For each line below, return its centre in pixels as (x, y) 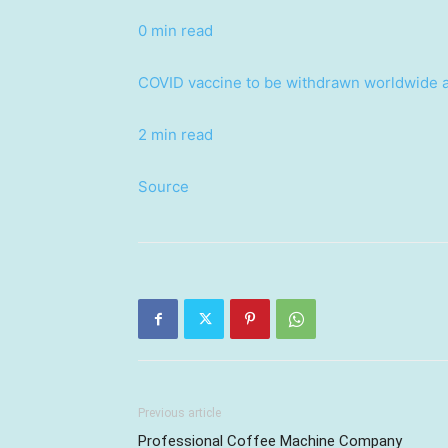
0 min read (175, 30)
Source (163, 186)
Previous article (179, 413)
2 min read (175, 134)
